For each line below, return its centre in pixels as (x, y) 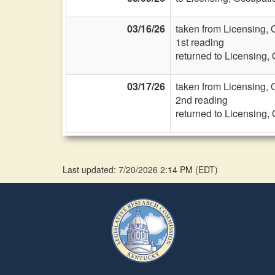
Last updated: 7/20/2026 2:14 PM (129, 169)
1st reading (200, 42)
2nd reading (202, 100)
